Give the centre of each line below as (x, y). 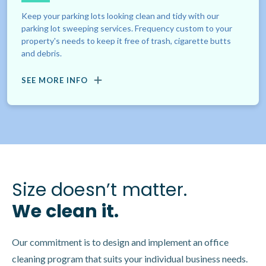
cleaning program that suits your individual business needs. (130, 259)
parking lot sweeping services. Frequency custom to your (127, 28)
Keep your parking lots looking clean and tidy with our (120, 16)
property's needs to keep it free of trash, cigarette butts (126, 41)
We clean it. (66, 212)
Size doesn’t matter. (99, 190)
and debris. (42, 53)
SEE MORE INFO (55, 80)
